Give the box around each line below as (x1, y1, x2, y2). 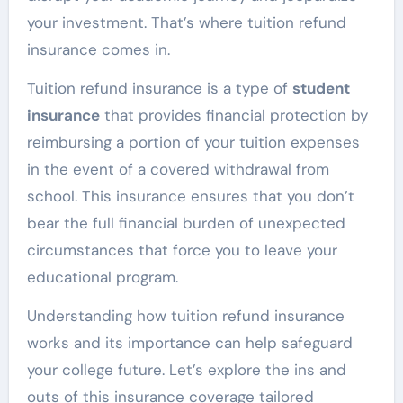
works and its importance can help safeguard (26, 332, 353, 353)
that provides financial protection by (99, 104, 368, 125)
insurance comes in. (26, 39, 170, 59)
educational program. (26, 266, 178, 287)
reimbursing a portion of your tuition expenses (26, 131, 360, 152)
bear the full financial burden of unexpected (26, 212, 345, 233)
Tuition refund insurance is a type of (26, 77, 292, 98)
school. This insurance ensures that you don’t (26, 185, 354, 206)
